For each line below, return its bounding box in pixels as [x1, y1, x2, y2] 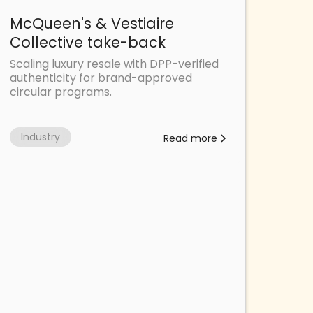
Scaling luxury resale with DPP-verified [10, 56, 219, 73]
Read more [163, 131, 217, 146]
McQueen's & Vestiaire [10, 13, 175, 34]
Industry [21, 130, 61, 145]
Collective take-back [10, 32, 166, 53]
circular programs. [10, 84, 112, 101]
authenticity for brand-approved [10, 70, 193, 87]
